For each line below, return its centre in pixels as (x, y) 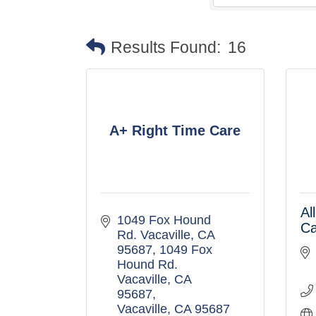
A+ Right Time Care (175, 130)
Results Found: (166, 47)
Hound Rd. (147, 265)
